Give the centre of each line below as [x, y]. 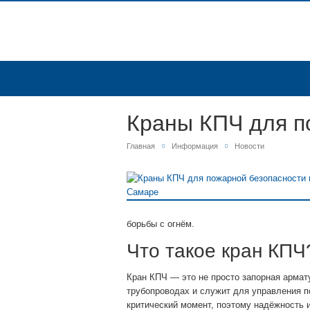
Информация [195, 146]
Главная [141, 146]
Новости [249, 146]
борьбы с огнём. [161, 224]
